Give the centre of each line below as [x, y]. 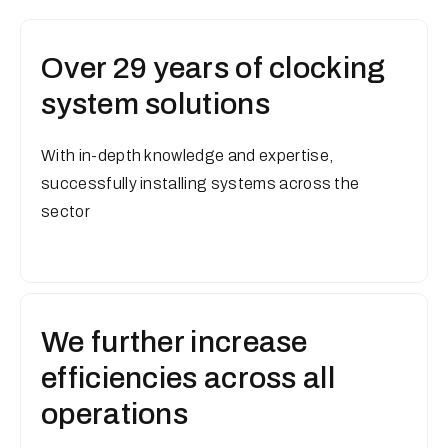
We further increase [174, 342]
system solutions [155, 104]
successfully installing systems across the [200, 183]
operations [115, 414]
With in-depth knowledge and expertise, [187, 155]
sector [65, 211]
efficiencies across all [188, 378]
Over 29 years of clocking [213, 68]
